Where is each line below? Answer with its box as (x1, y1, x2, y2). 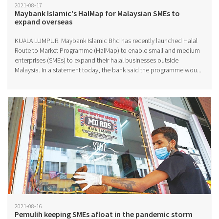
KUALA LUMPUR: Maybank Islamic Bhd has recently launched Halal (15, 36, 197, 45)
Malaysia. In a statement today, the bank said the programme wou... (15, 66, 201, 74)
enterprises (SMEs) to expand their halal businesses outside (15, 56, 178, 65)
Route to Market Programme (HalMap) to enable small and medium (15, 46, 200, 55)
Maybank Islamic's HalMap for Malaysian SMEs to (15, 8, 180, 18)
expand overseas (15, 17, 72, 26)
